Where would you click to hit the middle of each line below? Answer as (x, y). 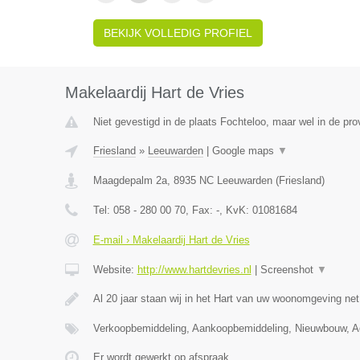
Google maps (244, 151)
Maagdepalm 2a (130, 180)
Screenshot (288, 270)
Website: (115, 270)
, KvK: (235, 210)
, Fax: (200, 210)
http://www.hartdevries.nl (194, 270)
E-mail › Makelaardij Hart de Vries (171, 240)
